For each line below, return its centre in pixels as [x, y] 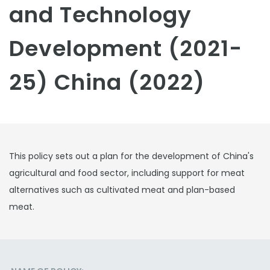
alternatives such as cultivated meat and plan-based [122, 190]
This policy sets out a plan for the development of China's [131, 156]
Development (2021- [126, 49]
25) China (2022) [107, 82]
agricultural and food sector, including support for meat [127, 173]
